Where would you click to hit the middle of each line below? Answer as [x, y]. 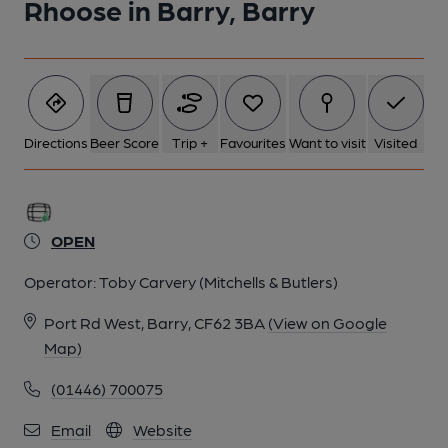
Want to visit [327, 142]
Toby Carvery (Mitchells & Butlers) [218, 281]
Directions [56, 142]
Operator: [61, 281]
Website [162, 429]
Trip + [189, 142]
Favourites [253, 142]
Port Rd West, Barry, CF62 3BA [154, 322]
